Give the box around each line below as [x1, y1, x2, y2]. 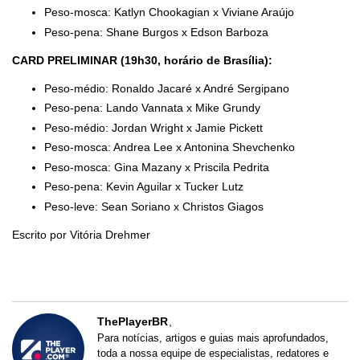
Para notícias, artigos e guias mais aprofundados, [97, 331, 329, 344]
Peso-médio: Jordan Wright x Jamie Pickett [44, 121, 263, 134]
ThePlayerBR [97, 314, 168, 328]
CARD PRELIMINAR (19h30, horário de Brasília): [12, 53, 272, 67]
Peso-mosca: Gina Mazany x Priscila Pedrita [44, 160, 269, 174]
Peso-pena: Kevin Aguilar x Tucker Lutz [44, 180, 243, 194]
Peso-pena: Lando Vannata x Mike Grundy [44, 101, 260, 115]
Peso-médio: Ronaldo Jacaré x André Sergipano [44, 81, 289, 95]
